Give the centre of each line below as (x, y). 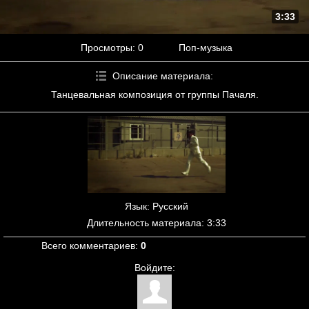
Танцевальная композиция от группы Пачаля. (154, 94)
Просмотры (107, 47)
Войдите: (154, 268)
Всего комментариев (88, 246)
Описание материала (161, 76)
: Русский (167, 207)
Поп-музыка (206, 47)
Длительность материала (144, 223)
